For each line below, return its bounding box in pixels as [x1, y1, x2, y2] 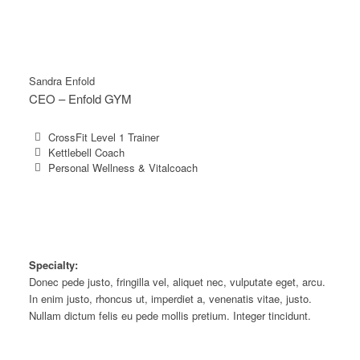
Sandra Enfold [28, 73, 95, 89]
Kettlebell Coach [47, 144, 125, 160]
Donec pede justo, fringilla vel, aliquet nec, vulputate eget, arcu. [28, 273, 325, 289]
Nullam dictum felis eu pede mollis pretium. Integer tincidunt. [28, 307, 311, 323]
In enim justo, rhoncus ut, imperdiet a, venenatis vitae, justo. [28, 290, 312, 306]
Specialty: [28, 256, 78, 272]
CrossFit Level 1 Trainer [47, 129, 159, 145]
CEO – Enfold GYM [28, 89, 132, 107]
